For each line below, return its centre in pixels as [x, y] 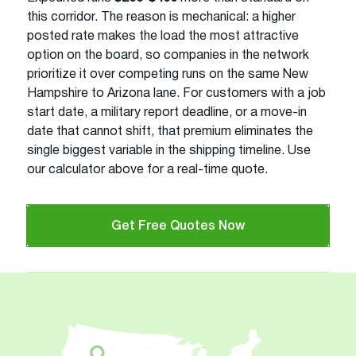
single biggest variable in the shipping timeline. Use [169, 151]
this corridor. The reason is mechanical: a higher [161, 17]
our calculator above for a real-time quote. [147, 170]
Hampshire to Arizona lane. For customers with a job [176, 93]
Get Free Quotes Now [178, 226]
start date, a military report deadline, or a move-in [167, 112]
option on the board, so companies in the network [168, 55]
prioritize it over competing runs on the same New [168, 74]
